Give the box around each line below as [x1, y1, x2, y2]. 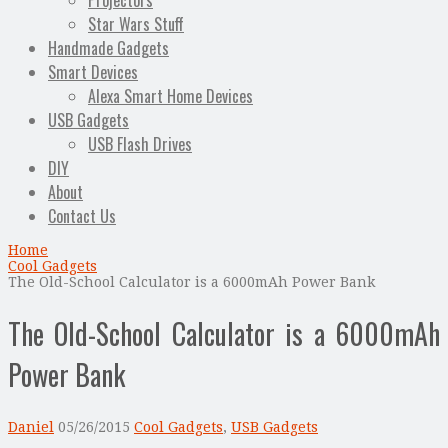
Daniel [8, 418, 54, 435]
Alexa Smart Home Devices [88, 84, 253, 109]
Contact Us [48, 204, 116, 229]
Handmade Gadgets [48, 36, 169, 61]
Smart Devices [48, 60, 138, 85]
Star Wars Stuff [88, 12, 184, 37]
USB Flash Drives [88, 132, 192, 157]
